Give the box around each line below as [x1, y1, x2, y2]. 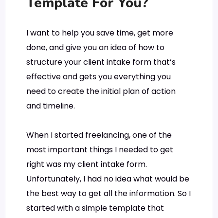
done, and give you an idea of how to [26, 41, 164, 53]
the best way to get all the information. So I [26, 188, 191, 200]
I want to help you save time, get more [26, 27, 173, 38]
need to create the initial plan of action [26, 85, 176, 97]
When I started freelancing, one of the [26, 129, 172, 141]
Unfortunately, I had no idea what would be [26, 173, 189, 185]
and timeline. [26, 100, 75, 111]
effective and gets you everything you [26, 71, 171, 82]
